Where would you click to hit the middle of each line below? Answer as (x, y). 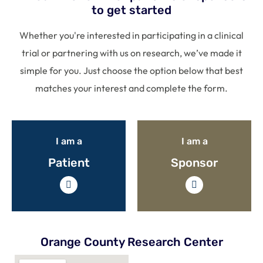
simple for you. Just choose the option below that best (131, 70)
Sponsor (194, 162)
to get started (131, 10)
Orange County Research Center (131, 242)
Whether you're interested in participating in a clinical (131, 35)
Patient (69, 162)
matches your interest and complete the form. (131, 88)
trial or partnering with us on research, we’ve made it (131, 53)
